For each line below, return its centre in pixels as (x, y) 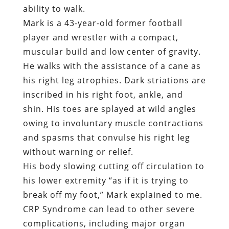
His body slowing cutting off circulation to (113, 99)
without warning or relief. (78, 85)
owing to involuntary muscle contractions (113, 56)
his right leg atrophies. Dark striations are (114, 14)
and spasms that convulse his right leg (106, 71)
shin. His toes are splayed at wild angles (109, 42)
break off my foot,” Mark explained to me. (112, 128)
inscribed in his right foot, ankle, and (103, 28)
